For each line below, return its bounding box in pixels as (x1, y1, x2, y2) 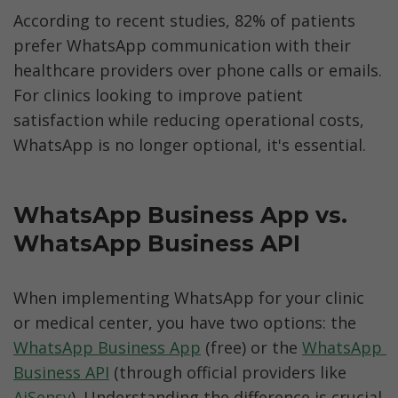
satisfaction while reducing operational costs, (13, 108, 364, 131)
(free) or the (201, 337, 302, 359)
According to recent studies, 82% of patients (13, 9, 355, 31)
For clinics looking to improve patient (13, 84, 303, 106)
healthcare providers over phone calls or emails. (13, 59, 382, 81)
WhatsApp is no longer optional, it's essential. (13, 133, 366, 155)
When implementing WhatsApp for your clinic (13, 287, 364, 309)
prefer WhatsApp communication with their (13, 34, 351, 56)
